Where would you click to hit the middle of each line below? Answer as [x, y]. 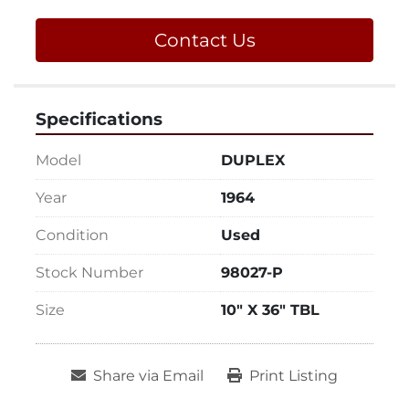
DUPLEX [253, 160]
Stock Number [89, 273]
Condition [72, 235]
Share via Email [148, 376]
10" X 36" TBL [270, 310]
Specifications [99, 119]
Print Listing [294, 376]
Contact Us [204, 40]
